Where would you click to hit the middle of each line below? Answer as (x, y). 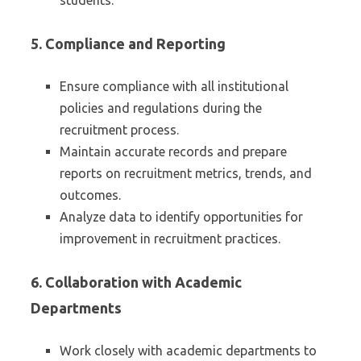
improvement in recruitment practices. (170, 239)
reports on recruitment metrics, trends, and (186, 173)
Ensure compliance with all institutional (174, 86)
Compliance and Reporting (135, 44)
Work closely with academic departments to (188, 351)
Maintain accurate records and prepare (173, 151)
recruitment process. (119, 130)
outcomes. (90, 195)
